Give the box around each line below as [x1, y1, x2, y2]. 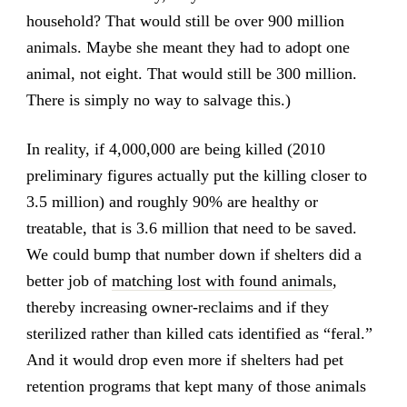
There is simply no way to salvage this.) [25, 90, 291, 109]
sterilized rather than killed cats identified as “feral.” [25, 323, 372, 342]
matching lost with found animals [111, 271, 333, 290]
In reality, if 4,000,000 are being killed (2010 [25, 139, 325, 158]
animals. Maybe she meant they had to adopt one [25, 37, 350, 56]
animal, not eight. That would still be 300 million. [25, 64, 357, 83]
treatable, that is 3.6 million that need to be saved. [25, 218, 357, 237]
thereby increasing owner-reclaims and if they [25, 297, 329, 316]
